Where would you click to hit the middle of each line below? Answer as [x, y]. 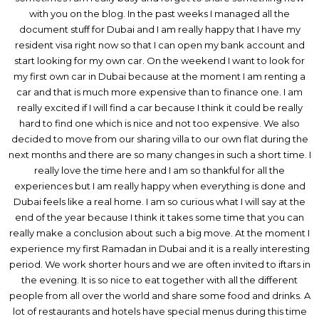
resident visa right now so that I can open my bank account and [159, 45]
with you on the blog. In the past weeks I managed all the [159, 13]
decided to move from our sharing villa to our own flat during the [159, 138]
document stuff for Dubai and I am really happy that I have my [159, 29]
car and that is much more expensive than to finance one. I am [159, 91]
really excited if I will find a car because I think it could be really [159, 107]
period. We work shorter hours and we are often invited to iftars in [159, 264]
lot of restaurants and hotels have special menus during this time [159, 311]
